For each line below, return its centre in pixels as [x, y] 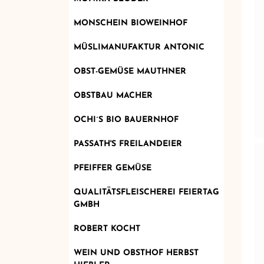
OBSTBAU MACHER [113, 95]
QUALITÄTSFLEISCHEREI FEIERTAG [146, 192]
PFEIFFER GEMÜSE [112, 168]
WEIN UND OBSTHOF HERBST [136, 253]
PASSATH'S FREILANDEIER [128, 144]
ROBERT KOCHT [107, 229]
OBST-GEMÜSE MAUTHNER [130, 71]
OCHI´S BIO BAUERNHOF [126, 120]
